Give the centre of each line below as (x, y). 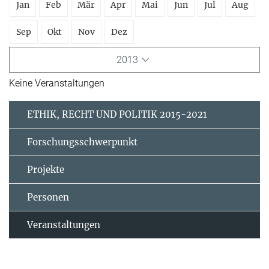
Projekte (46, 170)
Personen (48, 198)
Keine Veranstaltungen (57, 83)
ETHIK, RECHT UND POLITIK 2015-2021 (117, 115)
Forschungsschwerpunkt (82, 142)
